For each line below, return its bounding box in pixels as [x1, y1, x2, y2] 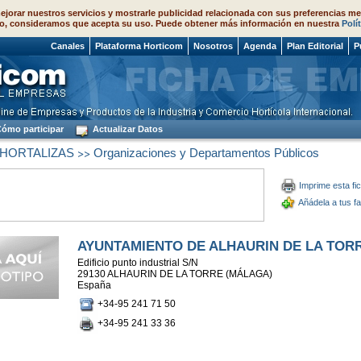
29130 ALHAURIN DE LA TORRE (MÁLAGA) [77, 268, 272, 280]
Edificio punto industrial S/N [77, 257, 198, 268]
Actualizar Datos [90, 124, 163, 134]
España [77, 280, 114, 291]
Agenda [243, 41, 276, 51]
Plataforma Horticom [95, 41, 183, 51]
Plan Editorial [287, 41, 343, 51]
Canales [51, 41, 85, 51]
